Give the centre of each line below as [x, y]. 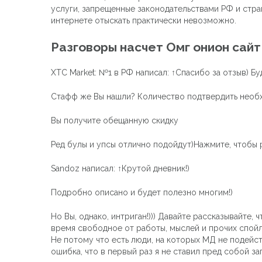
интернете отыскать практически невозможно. [144, 21]
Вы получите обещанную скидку [115, 120]
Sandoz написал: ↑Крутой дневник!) [120, 168]
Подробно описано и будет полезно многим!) [142, 192]
